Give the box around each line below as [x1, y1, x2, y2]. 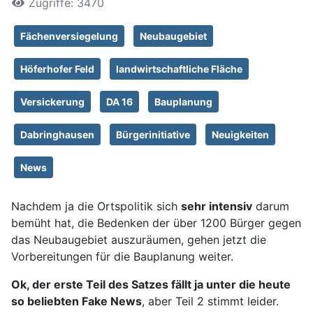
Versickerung [20, 95, 85, 108]
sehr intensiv [181, 198, 252, 213]
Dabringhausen [20, 128, 94, 140]
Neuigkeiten [212, 128, 269, 140]
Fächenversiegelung [20, 29, 118, 42]
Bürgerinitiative [116, 128, 190, 140]
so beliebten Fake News [11, 293, 142, 308]
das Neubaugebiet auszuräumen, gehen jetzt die [11, 232, 266, 247]
